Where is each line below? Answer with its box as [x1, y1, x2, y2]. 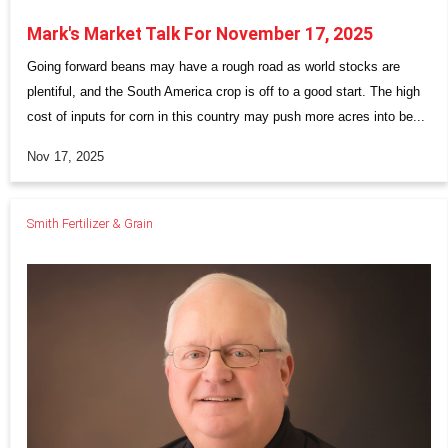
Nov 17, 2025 [27, 149, 104, 165]
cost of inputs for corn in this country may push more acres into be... [27, 108, 425, 124]
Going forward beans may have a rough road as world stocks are [27, 58, 400, 74]
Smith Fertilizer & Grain [27, 216, 153, 232]
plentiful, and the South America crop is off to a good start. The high [27, 83, 420, 99]
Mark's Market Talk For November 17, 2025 [27, 23, 373, 44]
